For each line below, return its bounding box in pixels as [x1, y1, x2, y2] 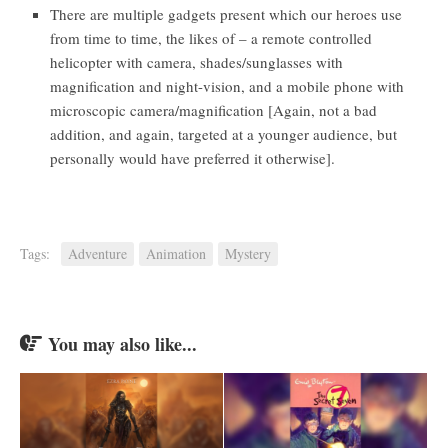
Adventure [68, 243, 127, 263]
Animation [146, 243, 206, 263]
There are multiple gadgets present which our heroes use [50, 3, 402, 24]
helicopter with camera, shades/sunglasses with [50, 51, 343, 72]
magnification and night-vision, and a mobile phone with [50, 75, 404, 96]
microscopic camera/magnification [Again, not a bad [50, 99, 377, 120]
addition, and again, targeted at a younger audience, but [50, 123, 397, 144]
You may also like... [48, 330, 197, 357]
